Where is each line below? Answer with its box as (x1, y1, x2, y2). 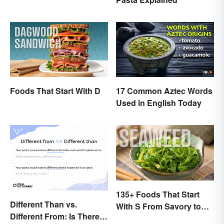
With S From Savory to (116, 200, 201, 212)
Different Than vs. (10, 198, 77, 210)
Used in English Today (116, 97, 201, 109)
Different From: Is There (10, 210, 99, 222)
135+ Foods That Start (116, 188, 199, 200)
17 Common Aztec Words (116, 85, 212, 97)
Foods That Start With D (10, 85, 100, 97)
